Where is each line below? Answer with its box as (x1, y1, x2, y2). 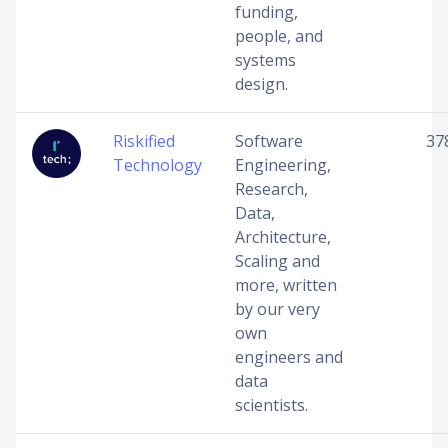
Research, (235, 178, 308, 200)
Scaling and (235, 250, 320, 272)
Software (235, 130, 303, 152)
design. (235, 73, 288, 95)
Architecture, (235, 226, 331, 248)
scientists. (235, 394, 308, 416)
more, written (235, 274, 337, 296)
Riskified (113, 130, 175, 152)
